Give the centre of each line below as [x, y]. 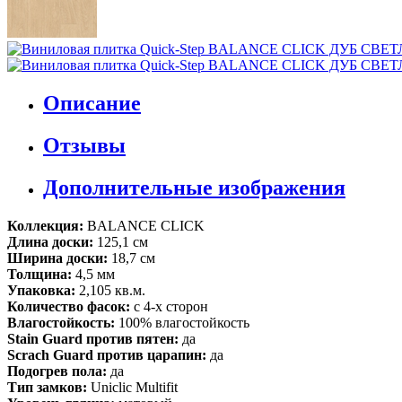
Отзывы [84, 145]
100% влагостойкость [184, 322]
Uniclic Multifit [134, 387]
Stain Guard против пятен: [95, 338]
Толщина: [41, 274]
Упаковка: [43, 290]
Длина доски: [52, 241]
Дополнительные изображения [194, 187]
